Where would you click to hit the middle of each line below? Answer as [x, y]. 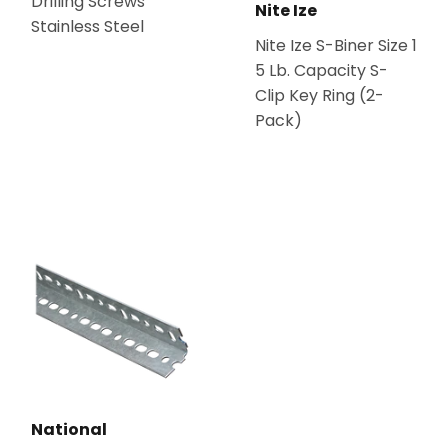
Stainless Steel [87, 26]
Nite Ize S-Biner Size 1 [336, 45]
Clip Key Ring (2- [319, 95]
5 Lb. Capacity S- [321, 70]
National [69, 429]
